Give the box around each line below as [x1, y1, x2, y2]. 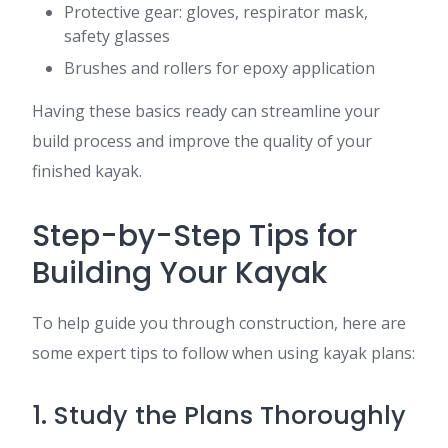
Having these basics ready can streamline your [32, 100, 380, 122]
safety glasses [64, 25, 170, 47]
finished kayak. [32, 160, 142, 182]
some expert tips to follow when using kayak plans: [32, 342, 415, 364]
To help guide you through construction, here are [32, 312, 406, 334]
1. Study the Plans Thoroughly [32, 398, 406, 433]
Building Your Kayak [32, 252, 327, 294]
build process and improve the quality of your [32, 130, 372, 152]
